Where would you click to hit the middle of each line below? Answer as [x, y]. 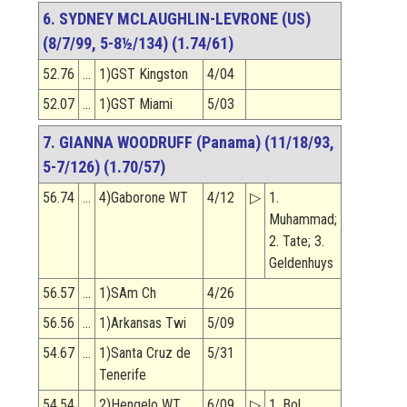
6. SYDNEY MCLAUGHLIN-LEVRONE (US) [177, 19]
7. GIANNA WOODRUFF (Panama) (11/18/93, [189, 143]
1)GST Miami [136, 104]
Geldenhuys [301, 263]
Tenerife [123, 375]
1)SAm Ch [128, 293]
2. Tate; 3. [297, 242]
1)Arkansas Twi [143, 323]
